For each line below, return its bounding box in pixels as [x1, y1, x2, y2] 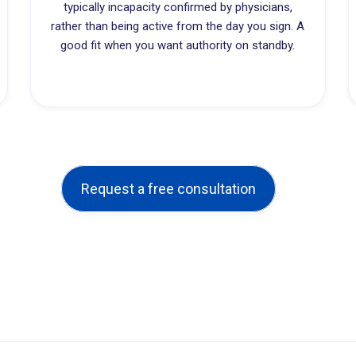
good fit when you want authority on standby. [60, 38, 296, 52]
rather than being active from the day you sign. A [51, 19, 305, 33]
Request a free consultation [81, 180, 256, 197]
